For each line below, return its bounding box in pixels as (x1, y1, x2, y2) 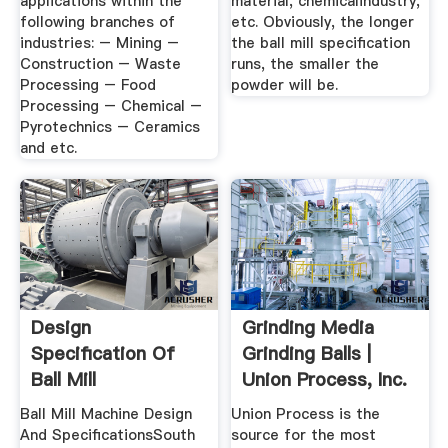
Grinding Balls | (242, 340, 372, 366)
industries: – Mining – (19, 33, 179, 54)
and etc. (19, 138, 77, 159)
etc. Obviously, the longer (231, 12, 415, 33)
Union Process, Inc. (242, 366, 408, 392)
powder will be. (231, 75, 339, 96)
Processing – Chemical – (19, 96, 202, 117)
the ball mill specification (231, 33, 411, 54)
